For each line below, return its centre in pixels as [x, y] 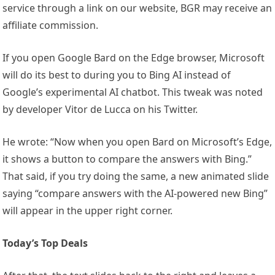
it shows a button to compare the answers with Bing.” [127, 159]
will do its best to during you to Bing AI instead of [117, 75]
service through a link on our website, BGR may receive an [137, 8]
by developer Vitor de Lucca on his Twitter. [100, 110]
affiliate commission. [51, 25]
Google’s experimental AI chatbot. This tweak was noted [133, 92]
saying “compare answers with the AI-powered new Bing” [135, 194]
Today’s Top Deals [45, 243]
